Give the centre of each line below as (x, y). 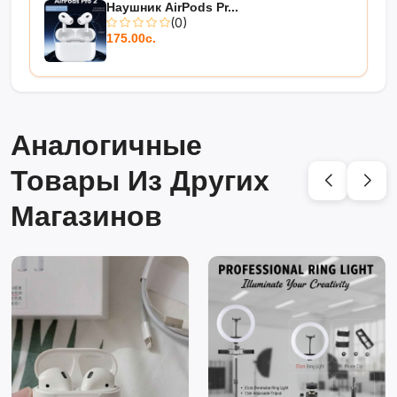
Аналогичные (106, 145)
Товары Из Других (140, 180)
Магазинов (86, 216)
